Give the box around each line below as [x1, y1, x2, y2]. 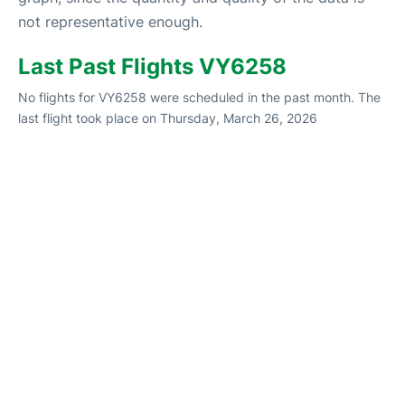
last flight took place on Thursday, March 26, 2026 [18, 110, 317, 126]
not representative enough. [18, 13, 202, 31]
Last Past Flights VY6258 [18, 53, 287, 80]
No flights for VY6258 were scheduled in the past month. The [18, 89, 381, 105]
